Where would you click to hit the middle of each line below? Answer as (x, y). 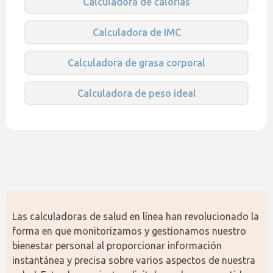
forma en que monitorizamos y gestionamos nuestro (129, 231)
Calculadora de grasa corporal (136, 63)
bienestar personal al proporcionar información (117, 246)
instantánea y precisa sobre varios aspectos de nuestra (134, 260)
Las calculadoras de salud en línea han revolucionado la (136, 216)
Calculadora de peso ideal (136, 93)
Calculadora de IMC (136, 32)
